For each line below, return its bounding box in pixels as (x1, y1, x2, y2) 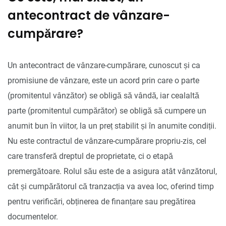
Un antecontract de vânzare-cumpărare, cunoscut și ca (8, 60, 200, 70)
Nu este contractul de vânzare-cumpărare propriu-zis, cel (8, 136, 206, 146)
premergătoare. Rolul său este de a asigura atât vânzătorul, (8, 166, 217, 176)
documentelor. (8, 211, 58, 221)
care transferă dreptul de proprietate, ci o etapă (8, 151, 173, 161)
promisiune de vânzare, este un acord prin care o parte (8, 75, 199, 85)
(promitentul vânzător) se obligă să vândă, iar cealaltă (8, 90, 199, 100)
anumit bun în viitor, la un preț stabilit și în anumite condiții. (8, 121, 216, 131)
